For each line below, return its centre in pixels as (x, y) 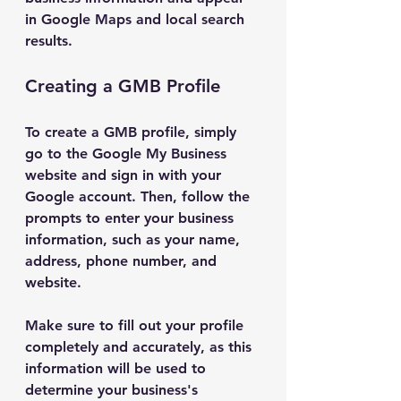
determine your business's (114, 390)
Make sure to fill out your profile (137, 325)
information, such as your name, (135, 239)
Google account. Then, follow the (140, 196)
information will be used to (118, 368)
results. (49, 41)
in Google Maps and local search (137, 19)
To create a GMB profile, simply (133, 132)
